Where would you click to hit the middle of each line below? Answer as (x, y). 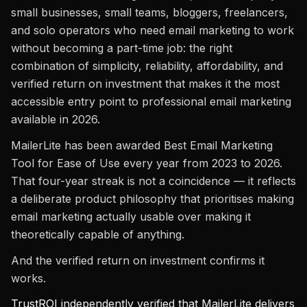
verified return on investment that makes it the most (145, 84)
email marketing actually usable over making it (131, 217)
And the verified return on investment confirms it (138, 260)
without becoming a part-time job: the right (122, 48)
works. (28, 278)
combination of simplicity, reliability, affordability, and (147, 66)
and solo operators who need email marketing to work (152, 30)
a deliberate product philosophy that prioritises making (152, 199)
